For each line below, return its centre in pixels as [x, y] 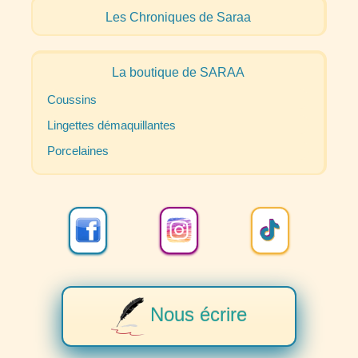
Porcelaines [78, 151]
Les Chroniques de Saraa [178, 16]
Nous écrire [196, 315]
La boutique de [156, 72]
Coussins [72, 99]
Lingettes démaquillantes [111, 125]
